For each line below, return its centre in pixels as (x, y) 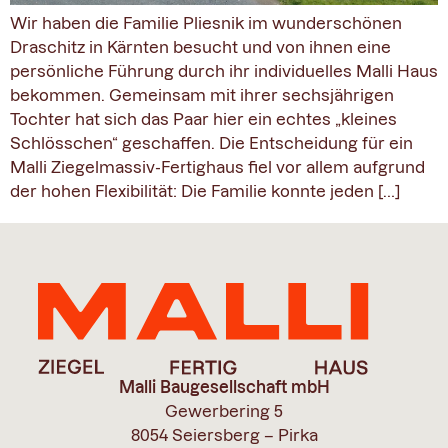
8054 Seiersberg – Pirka (224, 434)
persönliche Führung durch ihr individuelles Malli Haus (224, 71)
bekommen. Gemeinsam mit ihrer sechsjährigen (202, 95)
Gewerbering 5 (224, 410)
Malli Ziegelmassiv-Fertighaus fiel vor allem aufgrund (217, 167)
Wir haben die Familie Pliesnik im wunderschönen (206, 23)
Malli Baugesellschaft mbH (224, 386)
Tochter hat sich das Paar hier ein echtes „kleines (203, 119)
